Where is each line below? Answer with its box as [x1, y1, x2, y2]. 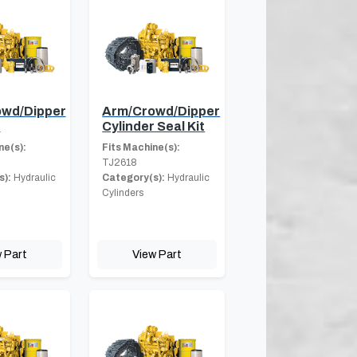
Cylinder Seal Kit [102, 119, 206, 133]
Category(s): [102, 171, 166, 183]
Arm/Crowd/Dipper [102, 104, 221, 118]
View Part [132, 247, 182, 261]
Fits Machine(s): [102, 141, 181, 153]
